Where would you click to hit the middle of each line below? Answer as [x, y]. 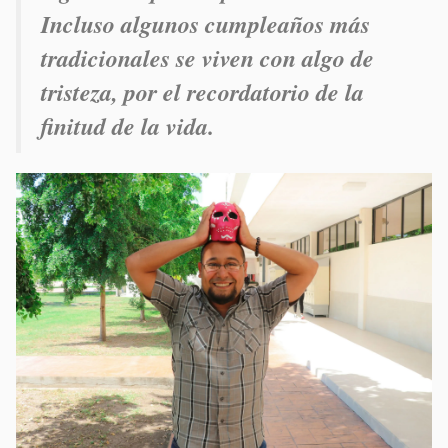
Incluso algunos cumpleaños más [205, 23]
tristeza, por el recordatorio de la [202, 91]
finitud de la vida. [127, 125]
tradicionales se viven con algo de [207, 57]
